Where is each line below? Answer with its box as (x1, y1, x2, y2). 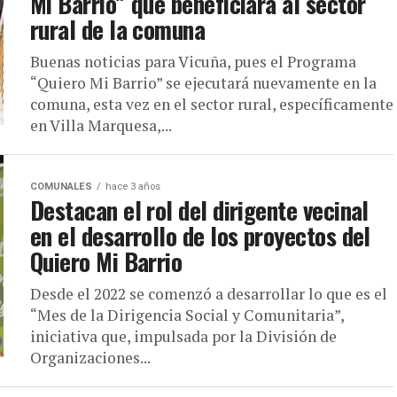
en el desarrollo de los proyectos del (30, 218, 370, 253)
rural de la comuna (30, 12, 206, 47)
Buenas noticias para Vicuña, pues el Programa (30, 51, 356, 72)
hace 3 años (105, 181, 160, 192)
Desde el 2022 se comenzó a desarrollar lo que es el (30, 284, 387, 304)
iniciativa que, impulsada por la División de (30, 326, 337, 346)
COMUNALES (30, 181, 92, 192)
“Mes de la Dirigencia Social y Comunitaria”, (30, 305, 344, 325)
